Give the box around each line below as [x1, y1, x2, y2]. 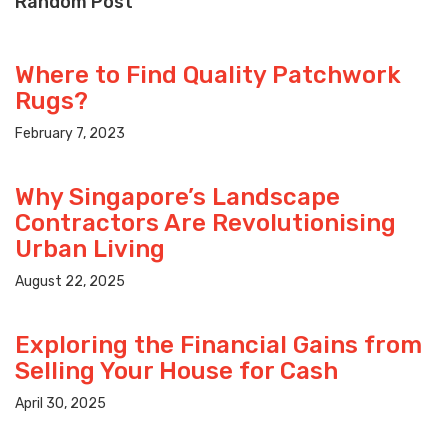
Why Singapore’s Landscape [15, 183, 340, 212]
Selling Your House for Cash [15, 357, 338, 386]
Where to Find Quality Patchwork [15, 61, 401, 90]
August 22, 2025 [15, 273, 125, 291]
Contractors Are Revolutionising [15, 209, 396, 238]
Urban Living [15, 235, 165, 264]
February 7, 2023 [15, 125, 125, 143]
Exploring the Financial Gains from [15, 331, 422, 360]
